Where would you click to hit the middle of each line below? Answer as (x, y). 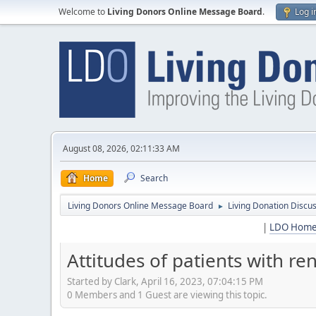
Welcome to (83, 12)
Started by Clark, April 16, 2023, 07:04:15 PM (165, 281)
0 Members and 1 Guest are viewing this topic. (167, 294)
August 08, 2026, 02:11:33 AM (121, 148)
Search (154, 178)
